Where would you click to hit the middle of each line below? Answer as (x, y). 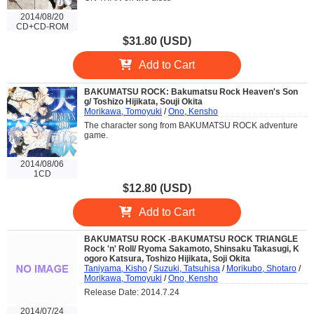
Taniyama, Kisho (116, 268)
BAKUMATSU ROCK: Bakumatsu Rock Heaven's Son (191, 92)
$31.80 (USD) (157, 41)
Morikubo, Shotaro (261, 268)
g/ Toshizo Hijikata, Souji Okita (143, 102)
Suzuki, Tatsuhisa (187, 268)
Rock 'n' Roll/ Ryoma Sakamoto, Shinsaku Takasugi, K (192, 248)
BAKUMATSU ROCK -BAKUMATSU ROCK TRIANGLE (191, 239)
